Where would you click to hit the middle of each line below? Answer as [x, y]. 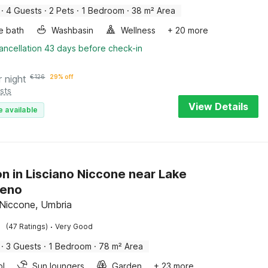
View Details [218, 106]
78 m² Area [121, 246]
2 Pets [62, 10]
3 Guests [24, 246]
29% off [62, 77]
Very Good [74, 226]
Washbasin [73, 30]
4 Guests [24, 10]
